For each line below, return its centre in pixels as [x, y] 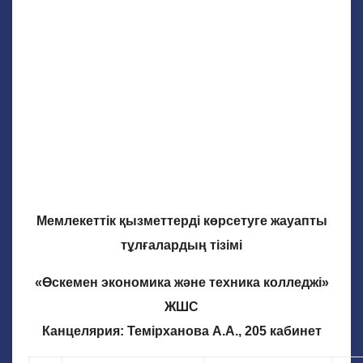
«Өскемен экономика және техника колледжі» [181, 282]
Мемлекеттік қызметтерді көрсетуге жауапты [181, 221]
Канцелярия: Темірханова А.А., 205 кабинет [181, 331]
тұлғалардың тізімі [181, 245]
